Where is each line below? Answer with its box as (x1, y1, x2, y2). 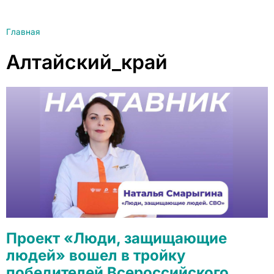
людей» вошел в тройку (6, 246, 185, 264)
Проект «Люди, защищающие (6, 229, 227, 247)
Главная (6, 27, 40, 37)
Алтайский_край (6, 50, 168, 74)
